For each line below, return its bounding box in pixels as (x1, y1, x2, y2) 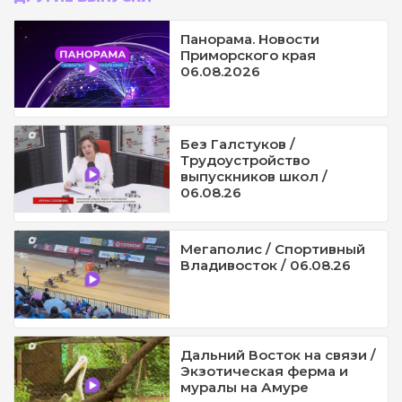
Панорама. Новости (180, 30, 320, 48)
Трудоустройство (180, 151, 310, 169)
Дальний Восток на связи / (180, 345, 377, 363)
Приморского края (180, 46, 317, 64)
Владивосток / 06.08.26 (180, 257, 352, 275)
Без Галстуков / (180, 135, 296, 153)
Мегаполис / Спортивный (180, 240, 366, 258)
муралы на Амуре (180, 378, 310, 396)
